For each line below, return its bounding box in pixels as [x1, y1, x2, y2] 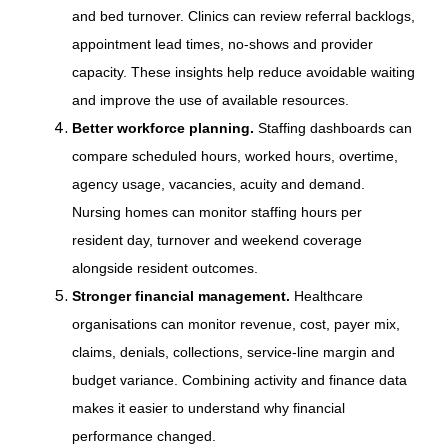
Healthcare [289, 287, 363, 304]
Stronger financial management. [71, 287, 290, 304]
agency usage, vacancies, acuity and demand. [71, 175, 365, 192]
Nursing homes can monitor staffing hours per [71, 203, 362, 220]
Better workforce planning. [71, 119, 254, 136]
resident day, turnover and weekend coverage [71, 231, 362, 248]
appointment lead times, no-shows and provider [71, 35, 373, 52]
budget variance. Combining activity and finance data [71, 371, 407, 388]
